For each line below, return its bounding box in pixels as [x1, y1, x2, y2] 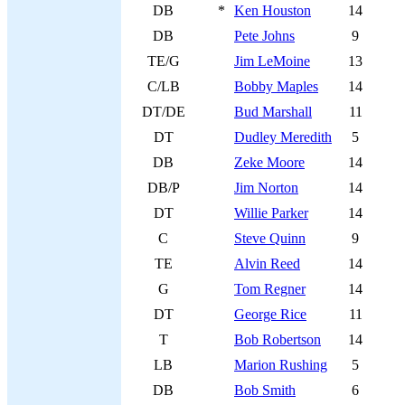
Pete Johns [234, 28, 295, 43]
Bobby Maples [234, 79, 318, 94]
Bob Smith [234, 382, 296, 398]
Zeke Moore [234, 155, 305, 170]
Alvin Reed [234, 256, 300, 271]
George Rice [234, 306, 306, 322]
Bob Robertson [234, 332, 321, 347]
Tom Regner [234, 281, 306, 297]
